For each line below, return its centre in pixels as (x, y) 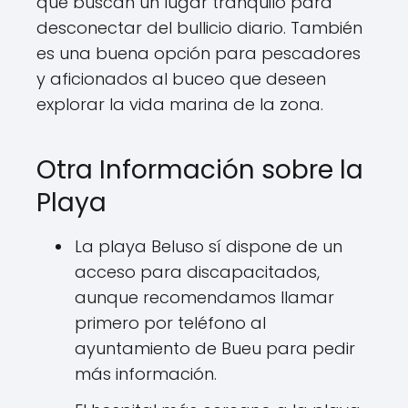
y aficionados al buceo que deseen (181, 79)
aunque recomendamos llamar (204, 297)
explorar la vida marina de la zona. (180, 104)
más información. (146, 374)
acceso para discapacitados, (197, 272)
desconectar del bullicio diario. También (199, 28)
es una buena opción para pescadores (199, 53)
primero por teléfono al (170, 323)
